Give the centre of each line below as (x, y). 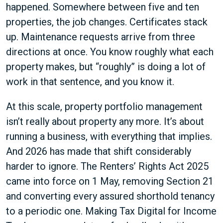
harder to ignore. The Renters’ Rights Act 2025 (107, 166)
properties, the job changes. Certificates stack (107, 22)
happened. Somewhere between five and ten (103, 7)
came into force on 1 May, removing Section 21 (110, 181)
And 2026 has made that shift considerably (99, 151)
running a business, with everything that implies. (109, 136)
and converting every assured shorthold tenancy (110, 196)
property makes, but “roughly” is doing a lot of (106, 67)
